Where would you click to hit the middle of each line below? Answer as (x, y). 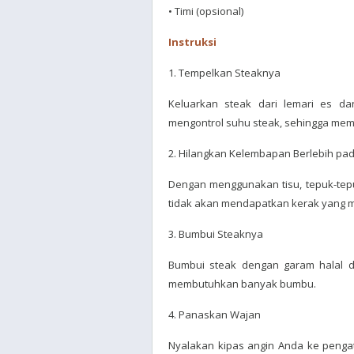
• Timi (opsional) (206, 11)
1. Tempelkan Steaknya (224, 73)
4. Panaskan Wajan (215, 314)
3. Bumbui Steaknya (216, 234)
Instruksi (192, 42)
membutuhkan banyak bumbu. (242, 284)
